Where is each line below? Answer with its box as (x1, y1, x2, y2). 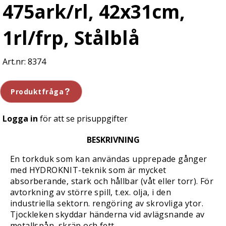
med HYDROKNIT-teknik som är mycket (10, 164, 166, 176)
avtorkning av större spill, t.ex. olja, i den (10, 187, 171, 198)
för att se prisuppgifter (38, 113, 128, 124)
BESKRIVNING (86, 134, 140, 145)
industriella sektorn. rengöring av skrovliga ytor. (10, 198, 203, 209)
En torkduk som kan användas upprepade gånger (10, 153, 207, 164)
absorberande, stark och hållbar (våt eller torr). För (10, 176, 214, 187)
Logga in (3, 113, 38, 124)
